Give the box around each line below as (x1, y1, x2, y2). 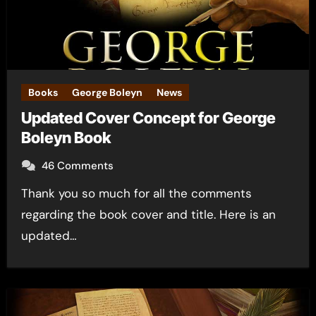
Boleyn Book (20, 128, 111, 147)
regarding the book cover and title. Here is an (20, 207, 276, 222)
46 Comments (41, 159, 114, 173)
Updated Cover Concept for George (20, 109, 276, 127)
